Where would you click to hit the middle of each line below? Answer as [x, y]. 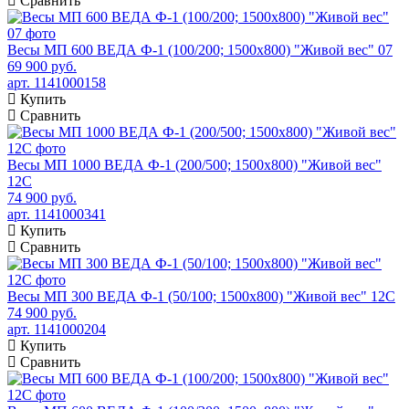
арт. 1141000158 [57, 82]
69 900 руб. [42, 66]
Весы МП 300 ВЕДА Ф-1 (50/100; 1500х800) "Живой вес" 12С [201, 296]
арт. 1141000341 [57, 214]
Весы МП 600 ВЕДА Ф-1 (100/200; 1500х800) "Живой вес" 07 [200, 49]
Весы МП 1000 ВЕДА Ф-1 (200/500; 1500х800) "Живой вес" [194, 164]
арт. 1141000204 [57, 329]
